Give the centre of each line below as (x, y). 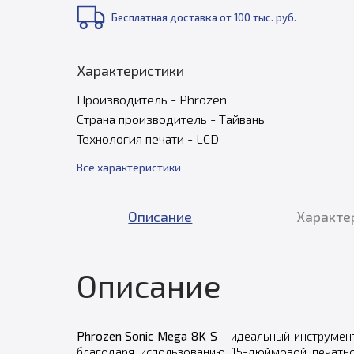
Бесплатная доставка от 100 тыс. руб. (203, 17)
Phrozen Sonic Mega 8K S (147, 336)
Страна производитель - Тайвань (170, 119)
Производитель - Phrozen (151, 99)
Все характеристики (128, 167)
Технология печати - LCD (147, 139)
